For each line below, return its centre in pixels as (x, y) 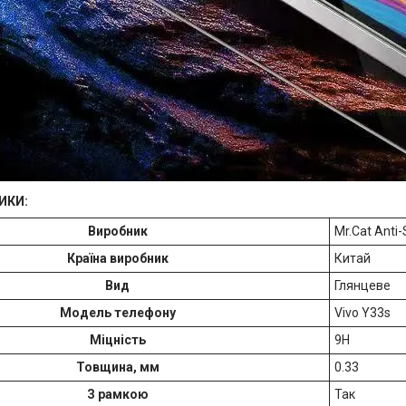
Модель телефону (117, 312)
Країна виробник (117, 258)
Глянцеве (362, 285)
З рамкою (117, 394)
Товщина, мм (117, 367)
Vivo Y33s (362, 312)
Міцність (117, 339)
